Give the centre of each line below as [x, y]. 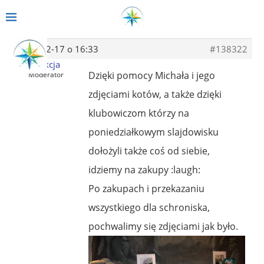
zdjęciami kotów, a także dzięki [155, 94]
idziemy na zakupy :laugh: [144, 169]
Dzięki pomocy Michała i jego [152, 75]
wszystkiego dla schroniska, [149, 207]
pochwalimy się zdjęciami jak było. [163, 226]
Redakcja [42, 64]
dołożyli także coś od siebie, [149, 151]
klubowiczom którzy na [139, 113]
